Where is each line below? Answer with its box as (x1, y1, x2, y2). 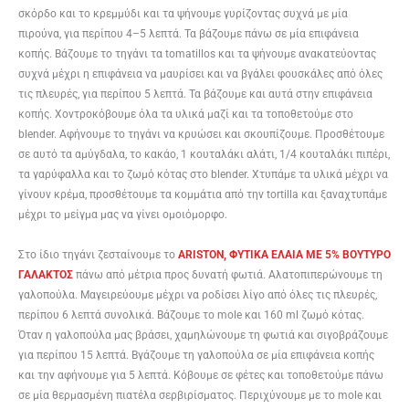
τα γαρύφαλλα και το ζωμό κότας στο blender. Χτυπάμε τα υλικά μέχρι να (18, 167, 388, 181)
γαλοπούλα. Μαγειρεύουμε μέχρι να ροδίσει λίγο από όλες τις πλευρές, (18, 288, 377, 301)
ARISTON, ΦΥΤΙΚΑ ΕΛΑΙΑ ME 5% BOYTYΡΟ (178, 247, 391, 261)
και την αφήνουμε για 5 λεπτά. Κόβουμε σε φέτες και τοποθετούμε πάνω (18, 368, 383, 382)
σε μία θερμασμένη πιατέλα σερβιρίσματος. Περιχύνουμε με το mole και (18, 388, 382, 402)
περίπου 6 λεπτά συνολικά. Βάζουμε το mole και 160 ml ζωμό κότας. (18, 308, 364, 321)
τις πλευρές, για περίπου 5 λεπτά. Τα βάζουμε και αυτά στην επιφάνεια (18, 87, 372, 100)
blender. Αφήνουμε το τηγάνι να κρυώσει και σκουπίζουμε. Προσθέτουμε (18, 127, 384, 141)
